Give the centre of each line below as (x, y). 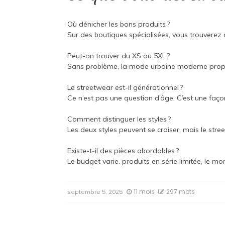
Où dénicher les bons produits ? (119, 24)
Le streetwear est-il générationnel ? (125, 88)
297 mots (181, 192)
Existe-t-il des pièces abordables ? (123, 151)
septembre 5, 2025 (95, 192)
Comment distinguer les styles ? (119, 119)
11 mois (144, 192)
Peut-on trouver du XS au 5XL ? (119, 56)
